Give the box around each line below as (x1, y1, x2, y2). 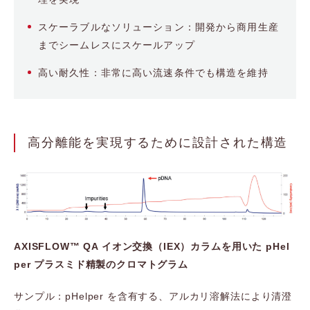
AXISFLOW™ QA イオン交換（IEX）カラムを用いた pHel (14, 241, 290, 253)
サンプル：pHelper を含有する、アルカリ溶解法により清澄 (14, 291, 293, 302)
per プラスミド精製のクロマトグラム (14, 259, 188, 271)
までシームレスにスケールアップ (38, 39, 195, 51)
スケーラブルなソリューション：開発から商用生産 (38, 21, 279, 33)
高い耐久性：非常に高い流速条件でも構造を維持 (38, 67, 268, 78)
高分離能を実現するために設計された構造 (28, 136, 289, 149)
